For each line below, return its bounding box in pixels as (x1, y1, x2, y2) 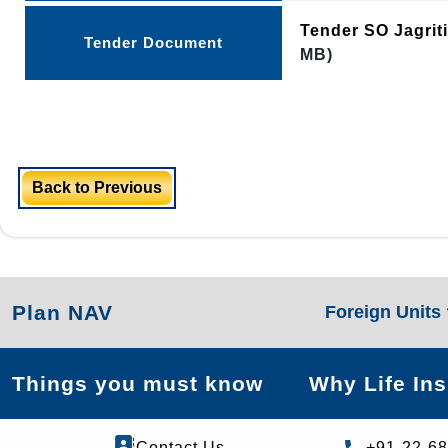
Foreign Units (324, 302, 446, 322)
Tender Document (84, 34, 223, 51)
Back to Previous (32, 179, 162, 196)
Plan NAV (12, 301, 113, 324)
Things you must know (12, 372, 263, 395)
